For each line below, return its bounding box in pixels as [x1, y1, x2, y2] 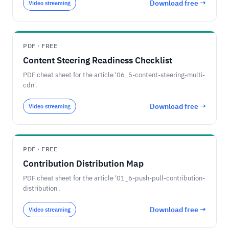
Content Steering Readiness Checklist [23, 55, 172, 66]
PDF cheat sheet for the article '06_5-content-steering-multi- [23, 71, 205, 79]
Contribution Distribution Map [23, 158, 144, 169]
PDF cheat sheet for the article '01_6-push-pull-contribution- [23, 174, 205, 182]
